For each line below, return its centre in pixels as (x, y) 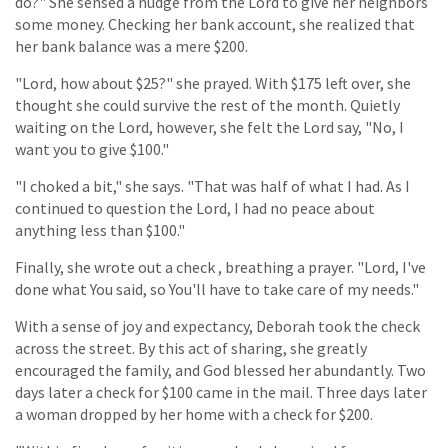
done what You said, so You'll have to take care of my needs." (217, 288)
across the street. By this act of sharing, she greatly (191, 347)
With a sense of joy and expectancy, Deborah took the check (217, 325)
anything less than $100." (100, 229)
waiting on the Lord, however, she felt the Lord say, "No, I (209, 126)
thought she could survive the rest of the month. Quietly (207, 104)
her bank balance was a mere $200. (131, 45)
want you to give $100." (92, 148)
